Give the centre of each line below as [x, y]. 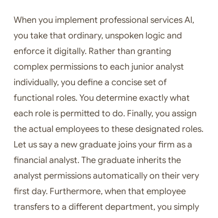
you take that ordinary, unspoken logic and [98, 36]
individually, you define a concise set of [90, 82]
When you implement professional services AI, [104, 20]
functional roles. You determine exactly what [102, 98]
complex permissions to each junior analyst [99, 67]
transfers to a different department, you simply [106, 207]
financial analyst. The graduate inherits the [97, 160]
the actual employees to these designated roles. [109, 129]
